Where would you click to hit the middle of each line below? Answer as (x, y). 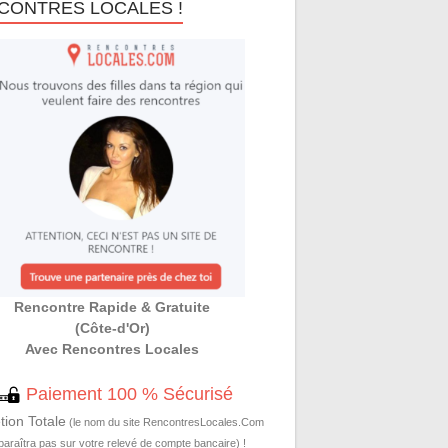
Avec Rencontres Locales (112, 348)
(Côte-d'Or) (112, 327)
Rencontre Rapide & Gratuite (112, 306)
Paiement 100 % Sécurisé (127, 393)
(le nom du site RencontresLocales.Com (164, 421)
